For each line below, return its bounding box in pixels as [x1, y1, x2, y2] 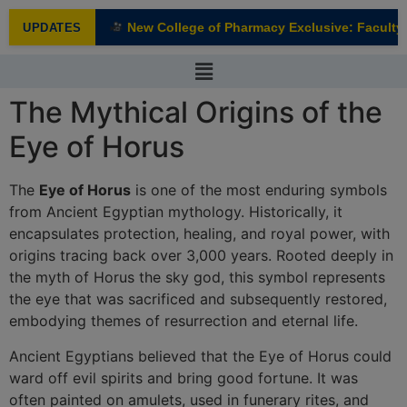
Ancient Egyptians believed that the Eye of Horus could [9, 346, 392, 365]
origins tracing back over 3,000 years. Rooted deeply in [9, 246, 393, 265]
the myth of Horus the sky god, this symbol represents [9, 268, 385, 287]
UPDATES [23, 20, 82, 35]
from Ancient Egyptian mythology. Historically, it [9, 203, 342, 222]
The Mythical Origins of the [9, 94, 382, 131]
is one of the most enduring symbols [131, 181, 387, 200]
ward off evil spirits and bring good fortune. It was [9, 368, 358, 387]
